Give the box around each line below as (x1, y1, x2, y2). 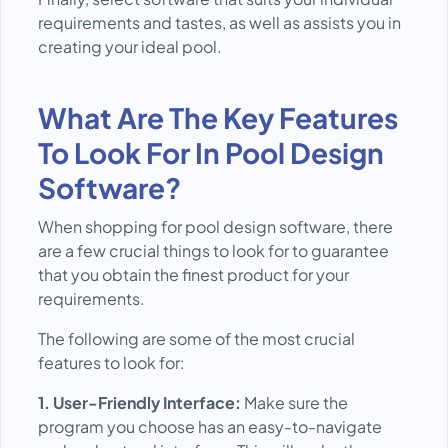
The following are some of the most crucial (38, 328, 355, 349)
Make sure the (244, 392, 348, 413)
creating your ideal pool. (38, 36, 222, 57)
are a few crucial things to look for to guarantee (38, 240, 389, 261)
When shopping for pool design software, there (38, 216, 393, 237)
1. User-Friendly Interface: (38, 392, 244, 413)
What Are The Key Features (38, 100, 398, 135)
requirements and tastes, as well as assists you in (38, 12, 401, 33)
